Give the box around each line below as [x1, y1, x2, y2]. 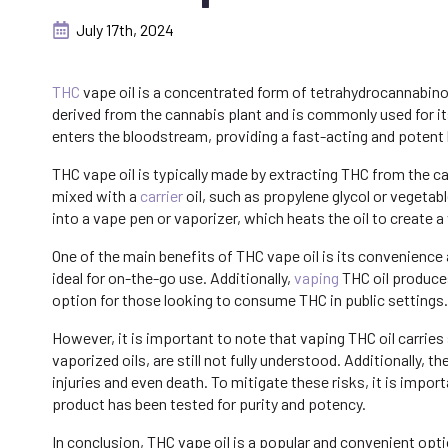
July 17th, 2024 [76, 20, 174, 40]
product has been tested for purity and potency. [52, 394, 366, 414]
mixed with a [52, 186, 140, 206]
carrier [140, 186, 183, 206]
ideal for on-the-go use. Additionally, [52, 268, 294, 288]
